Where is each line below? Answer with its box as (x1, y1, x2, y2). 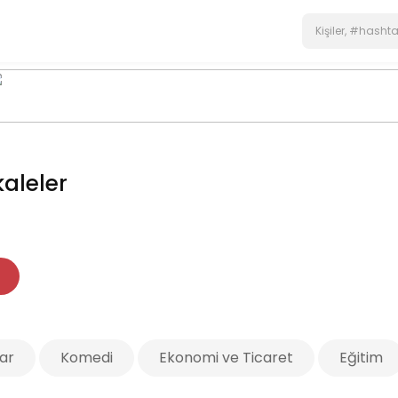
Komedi (60, 347, 113, 368)
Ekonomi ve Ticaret (158, 347, 293, 368)
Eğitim (338, 347, 383, 368)
